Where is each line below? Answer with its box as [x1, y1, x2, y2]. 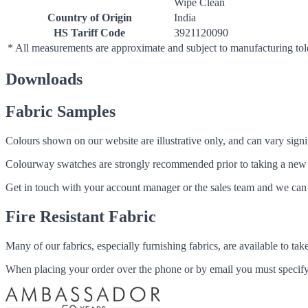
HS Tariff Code [54, 27, 125, 38]
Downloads [5, 69, 82, 88]
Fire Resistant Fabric [5, 207, 156, 225]
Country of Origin [47, 12, 132, 23]
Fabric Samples [5, 102, 115, 120]
